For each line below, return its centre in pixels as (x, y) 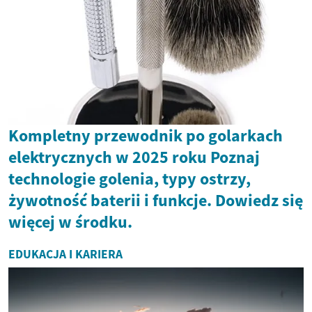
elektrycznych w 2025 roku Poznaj (134, 157)
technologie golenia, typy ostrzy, (130, 179)
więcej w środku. (70, 222)
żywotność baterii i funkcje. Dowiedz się (156, 201)
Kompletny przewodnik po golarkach (146, 136)
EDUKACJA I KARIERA (65, 255)
